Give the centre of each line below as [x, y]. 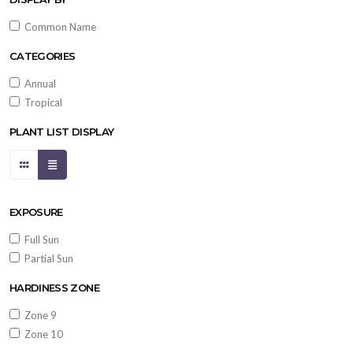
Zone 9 [38, 315]
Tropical [41, 102]
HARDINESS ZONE [54, 287]
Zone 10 [41, 334]
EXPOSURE [36, 212]
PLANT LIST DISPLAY [62, 131]
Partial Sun [46, 258]
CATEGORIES [43, 56]
